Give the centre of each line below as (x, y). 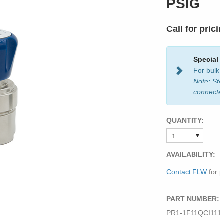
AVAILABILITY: (191, 154)
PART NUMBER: (193, 199)
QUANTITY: (185, 120)
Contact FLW (187, 172)
